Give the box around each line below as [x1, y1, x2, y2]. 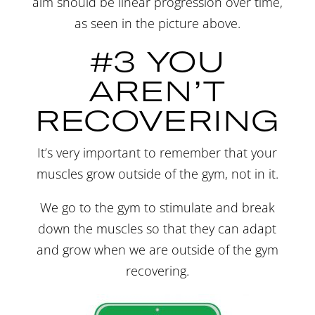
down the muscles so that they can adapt [38, 219, 277, 237]
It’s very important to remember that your [37, 143, 278, 161]
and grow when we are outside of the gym [36, 240, 278, 258]
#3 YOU [89, 44, 225, 77]
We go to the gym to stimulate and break [39, 198, 275, 216]
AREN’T [89, 73, 226, 107]
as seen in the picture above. [74, 14, 240, 32]
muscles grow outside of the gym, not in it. [36, 165, 278, 182]
